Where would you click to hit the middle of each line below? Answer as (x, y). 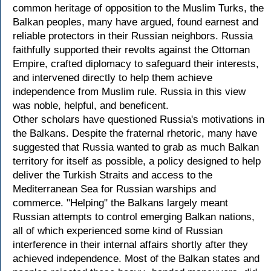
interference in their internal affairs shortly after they (130, 245)
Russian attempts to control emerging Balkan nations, (134, 217)
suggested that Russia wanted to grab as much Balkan (136, 147)
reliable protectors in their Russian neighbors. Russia (133, 36)
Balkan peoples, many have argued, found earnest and (135, 22)
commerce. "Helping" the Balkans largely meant (120, 203)
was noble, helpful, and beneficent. (91, 106)
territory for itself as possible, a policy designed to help (137, 161)
